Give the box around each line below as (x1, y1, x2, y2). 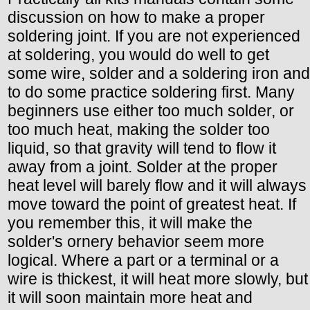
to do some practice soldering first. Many (8, 83, 295, 102)
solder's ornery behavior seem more (8, 232, 264, 251)
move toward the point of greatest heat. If (8, 195, 296, 214)
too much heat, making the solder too (8, 120, 270, 139)
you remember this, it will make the (8, 214, 253, 232)
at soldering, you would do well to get (8, 46, 269, 64)
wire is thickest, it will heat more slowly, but (8, 270, 308, 289)
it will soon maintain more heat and (8, 289, 253, 307)
